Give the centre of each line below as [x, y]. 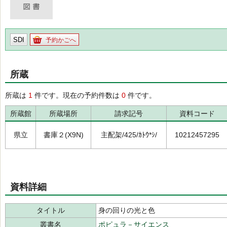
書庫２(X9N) [63, 135]
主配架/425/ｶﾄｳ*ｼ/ [129, 135]
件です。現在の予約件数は [77, 95]
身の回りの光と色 [127, 210]
